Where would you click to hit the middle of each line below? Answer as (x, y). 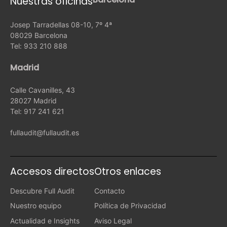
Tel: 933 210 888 (39, 46)
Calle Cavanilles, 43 (43, 90)
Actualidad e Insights (45, 220)
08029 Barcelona (39, 35)
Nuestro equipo (36, 206)
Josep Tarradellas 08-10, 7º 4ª (61, 24)
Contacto (109, 191)
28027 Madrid (33, 100)
